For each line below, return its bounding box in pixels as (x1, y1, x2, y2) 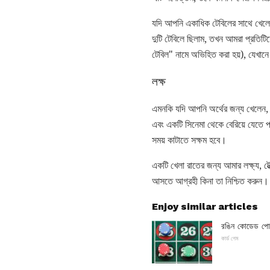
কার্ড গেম (221, 234, 239, 242)
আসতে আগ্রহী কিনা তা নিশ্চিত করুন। (152, 175, 269, 187)
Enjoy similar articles (152, 200, 258, 212)
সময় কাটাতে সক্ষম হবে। (152, 134, 227, 146)
